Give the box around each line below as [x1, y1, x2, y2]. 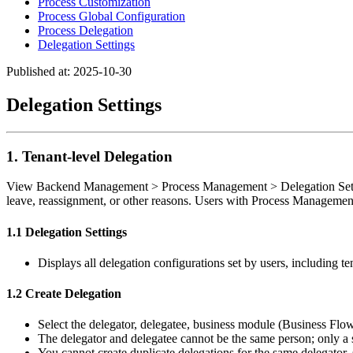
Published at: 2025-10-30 [6, 65, 132, 78]
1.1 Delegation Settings [6, 225, 127, 239]
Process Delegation [38, 24, 133, 37]
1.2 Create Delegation [6, 287, 121, 301]
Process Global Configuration [38, 9, 185, 23]
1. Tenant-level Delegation [6, 147, 173, 165]
